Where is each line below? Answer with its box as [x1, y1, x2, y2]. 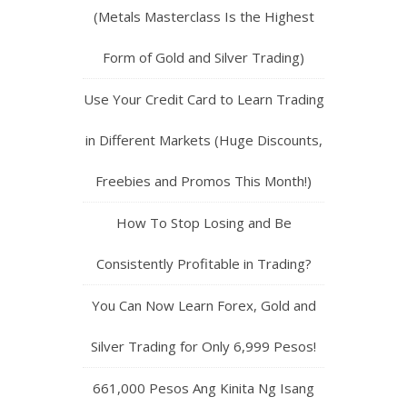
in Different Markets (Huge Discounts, [84, 131, 323, 150]
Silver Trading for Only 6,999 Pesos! [91, 337, 316, 356]
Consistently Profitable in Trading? [95, 254, 312, 273]
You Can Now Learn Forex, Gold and [91, 296, 316, 315]
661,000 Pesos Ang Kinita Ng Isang [93, 379, 314, 398]
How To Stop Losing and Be [115, 213, 292, 233]
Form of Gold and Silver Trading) [103, 48, 304, 67]
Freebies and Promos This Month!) [95, 172, 312, 191]
